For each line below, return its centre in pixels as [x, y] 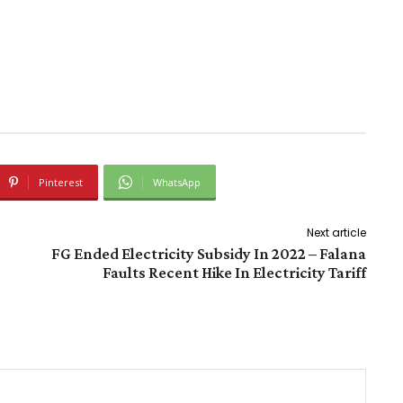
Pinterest [61, 182]
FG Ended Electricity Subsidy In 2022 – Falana [208, 253]
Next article [336, 232]
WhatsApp [177, 182]
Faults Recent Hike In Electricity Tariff [234, 272]
